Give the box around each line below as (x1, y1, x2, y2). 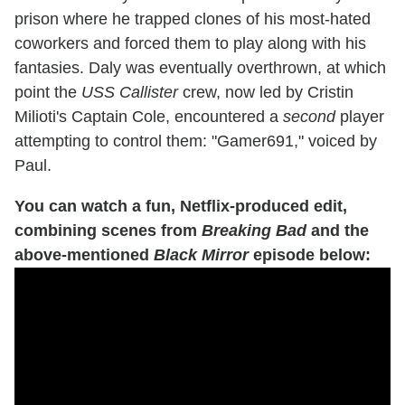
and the (306, 221, 369, 240)
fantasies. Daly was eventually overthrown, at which (14, 59, 386, 78)
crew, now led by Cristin (178, 83, 353, 102)
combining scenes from (14, 221, 202, 240)
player (335, 108, 384, 127)
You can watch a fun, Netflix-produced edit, (14, 197, 347, 216)
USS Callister (81, 83, 178, 102)
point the (14, 83, 81, 102)
